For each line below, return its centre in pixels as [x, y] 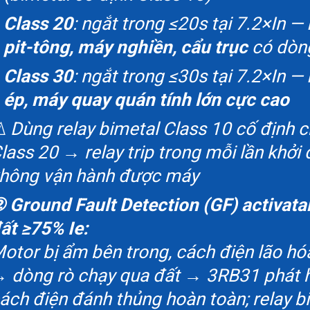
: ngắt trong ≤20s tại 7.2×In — [190, 24]
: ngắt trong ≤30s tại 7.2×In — [190, 76]
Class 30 [38, 76]
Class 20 [38, 24]
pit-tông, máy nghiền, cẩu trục [126, 47]
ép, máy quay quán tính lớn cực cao [146, 100]
